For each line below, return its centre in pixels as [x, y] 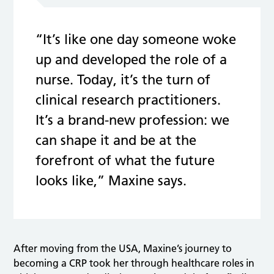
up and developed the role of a [131, 60]
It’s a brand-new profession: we [133, 120]
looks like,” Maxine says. [111, 181]
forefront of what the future [125, 161]
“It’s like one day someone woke [136, 39]
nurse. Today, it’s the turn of [123, 80]
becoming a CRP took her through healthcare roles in [134, 263]
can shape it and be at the [116, 140]
